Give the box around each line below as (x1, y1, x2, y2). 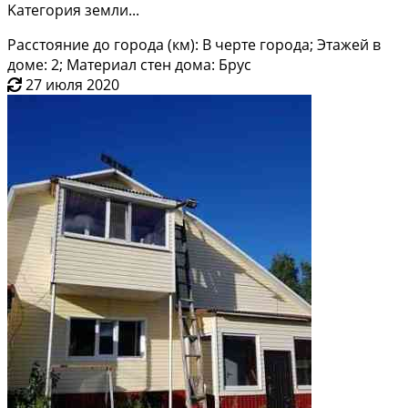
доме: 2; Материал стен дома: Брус (7, 54, 251, 75)
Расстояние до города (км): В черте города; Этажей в (7, 34, 381, 55)
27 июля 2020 (25, 74, 119, 95)
